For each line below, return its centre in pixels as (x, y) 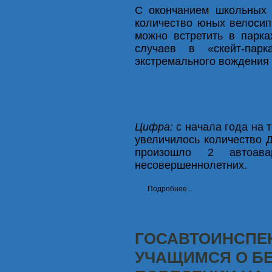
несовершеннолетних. (191, 165)
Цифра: (154, 127)
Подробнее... (170, 189)
